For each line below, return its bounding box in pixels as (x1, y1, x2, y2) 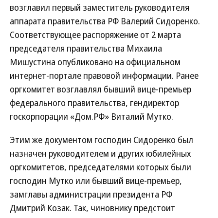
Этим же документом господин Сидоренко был (10, 134, 193, 145)
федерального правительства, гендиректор (10, 97, 179, 109)
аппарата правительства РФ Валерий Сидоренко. (10, 15, 200, 27)
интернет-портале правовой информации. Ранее (10, 70, 199, 81)
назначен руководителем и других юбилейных (10, 147, 191, 159)
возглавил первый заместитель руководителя (10, 1, 189, 13)
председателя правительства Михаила (10, 42, 162, 54)
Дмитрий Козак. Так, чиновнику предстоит (10, 202, 175, 214)
